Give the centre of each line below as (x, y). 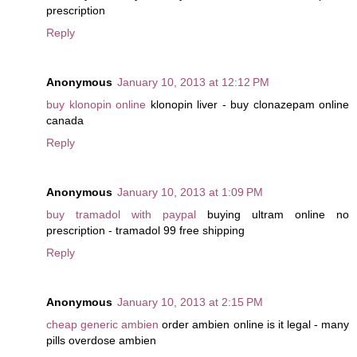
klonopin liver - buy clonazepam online (247, 105)
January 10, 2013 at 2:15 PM (190, 302)
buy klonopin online (96, 105)
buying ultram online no (273, 215)
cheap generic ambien (103, 325)
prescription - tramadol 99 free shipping (145, 231)
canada (65, 121)
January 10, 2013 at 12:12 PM (193, 82)
